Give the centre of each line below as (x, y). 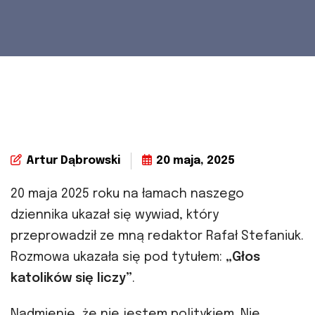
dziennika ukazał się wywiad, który (115, 216)
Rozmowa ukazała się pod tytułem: (118, 258)
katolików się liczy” (71, 279)
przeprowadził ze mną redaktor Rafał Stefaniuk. (157, 237)
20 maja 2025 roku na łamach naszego (127, 194)
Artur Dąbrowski (73, 161)
